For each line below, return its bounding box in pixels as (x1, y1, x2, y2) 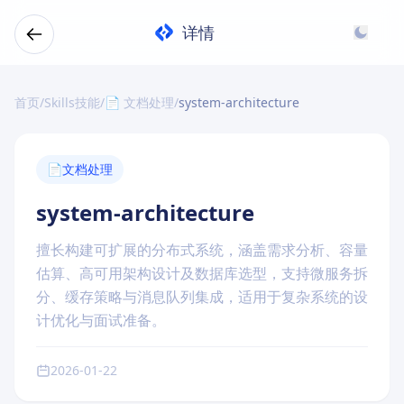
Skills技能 (44, 94, 100, 111)
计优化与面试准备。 (36, 310, 166, 330)
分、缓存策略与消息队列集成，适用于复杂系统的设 (36, 287, 368, 307)
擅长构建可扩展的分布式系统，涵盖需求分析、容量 (36, 240, 368, 260)
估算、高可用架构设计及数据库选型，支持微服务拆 (36, 263, 368, 283)
